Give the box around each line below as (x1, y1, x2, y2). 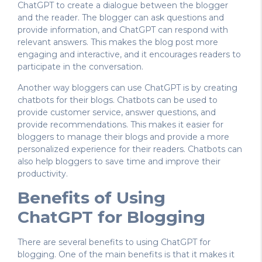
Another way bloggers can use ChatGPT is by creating (18, 82, 237, 93)
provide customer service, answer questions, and (18, 106, 216, 118)
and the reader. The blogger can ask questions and (18, 12, 224, 23)
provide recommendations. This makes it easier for (18, 119, 223, 130)
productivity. (18, 168, 68, 179)
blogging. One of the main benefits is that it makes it (18, 249, 235, 260)
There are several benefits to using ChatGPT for (18, 237, 211, 248)
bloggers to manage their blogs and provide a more (18, 131, 229, 142)
